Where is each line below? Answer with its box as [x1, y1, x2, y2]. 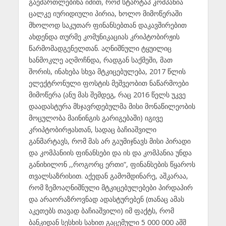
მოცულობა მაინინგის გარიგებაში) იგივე [28, 113, 163, 123]
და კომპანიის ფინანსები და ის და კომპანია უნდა [28, 148, 192, 158]
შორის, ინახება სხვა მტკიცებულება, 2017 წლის [28, 67, 186, 77]
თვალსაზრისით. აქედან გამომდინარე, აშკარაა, [28, 171, 188, 181]
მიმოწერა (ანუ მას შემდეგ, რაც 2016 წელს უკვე [28, 90, 186, 100]
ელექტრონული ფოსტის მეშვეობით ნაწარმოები [28, 78, 189, 88]
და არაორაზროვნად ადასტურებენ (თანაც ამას [28, 194, 184, 204]
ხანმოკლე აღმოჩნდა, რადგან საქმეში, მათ [28, 55, 173, 65]
